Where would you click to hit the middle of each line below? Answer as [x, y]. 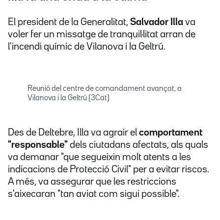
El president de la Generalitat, [69, 22]
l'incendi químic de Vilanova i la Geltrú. [87, 47]
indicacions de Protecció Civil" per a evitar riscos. [109, 170]
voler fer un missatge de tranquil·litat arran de [102, 35]
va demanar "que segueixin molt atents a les [99, 157]
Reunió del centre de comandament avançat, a [105, 89]
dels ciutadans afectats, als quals [138, 145]
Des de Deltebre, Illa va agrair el [73, 133]
